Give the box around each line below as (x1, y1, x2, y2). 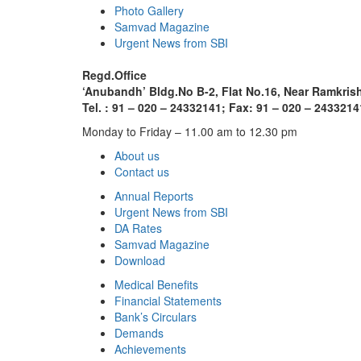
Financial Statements (114, 293, 222, 309)
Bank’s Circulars (114, 309, 197, 326)
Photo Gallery (114, 2, 184, 19)
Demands (114, 325, 164, 342)
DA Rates (114, 220, 162, 237)
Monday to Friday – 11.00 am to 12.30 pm (82, 123, 297, 140)
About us (114, 147, 160, 164)
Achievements (114, 341, 186, 358)
